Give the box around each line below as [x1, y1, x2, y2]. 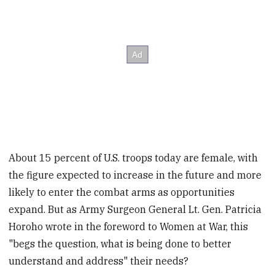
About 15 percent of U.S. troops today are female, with [9, 151, 258, 164]
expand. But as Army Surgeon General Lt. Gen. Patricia [9, 203, 262, 215]
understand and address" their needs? [9, 254, 189, 267]
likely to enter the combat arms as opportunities [9, 185, 235, 198]
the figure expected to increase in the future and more [9, 168, 262, 181]
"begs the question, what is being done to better [9, 237, 232, 250]
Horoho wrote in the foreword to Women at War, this [9, 220, 249, 233]
